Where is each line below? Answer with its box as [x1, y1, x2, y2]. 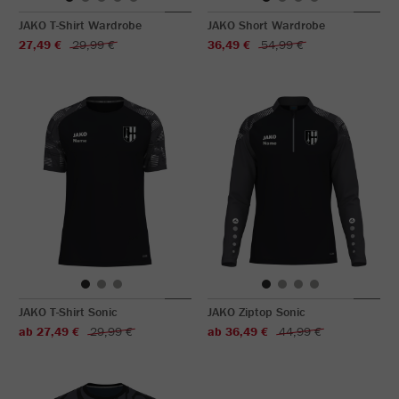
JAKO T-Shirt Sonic [19, 304, 118, 320]
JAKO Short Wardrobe [208, 17, 325, 33]
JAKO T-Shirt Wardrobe [19, 17, 142, 33]
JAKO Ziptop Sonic [208, 304, 305, 320]
